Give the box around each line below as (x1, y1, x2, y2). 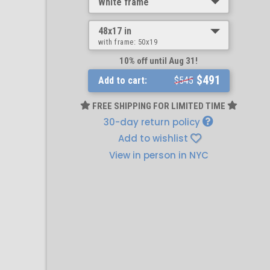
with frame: (98, 37, 138, 46)
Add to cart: (98, 75, 147, 86)
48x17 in (98, 25, 131, 37)
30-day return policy (104, 116, 202, 128)
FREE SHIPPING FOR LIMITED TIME (90, 101, 227, 111)
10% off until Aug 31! (119, 55, 198, 66)
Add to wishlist (118, 132, 188, 145)
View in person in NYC (108, 148, 209, 162)
